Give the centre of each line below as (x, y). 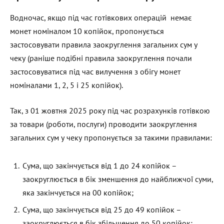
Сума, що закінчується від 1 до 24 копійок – (99, 166)
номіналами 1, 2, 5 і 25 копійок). (66, 85)
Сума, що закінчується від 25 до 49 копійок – (102, 210)
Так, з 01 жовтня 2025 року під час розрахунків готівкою (110, 111)
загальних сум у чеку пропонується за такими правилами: (111, 138)
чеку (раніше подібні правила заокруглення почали (101, 58)
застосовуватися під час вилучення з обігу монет (95, 71)
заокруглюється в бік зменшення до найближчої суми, (118, 179)
